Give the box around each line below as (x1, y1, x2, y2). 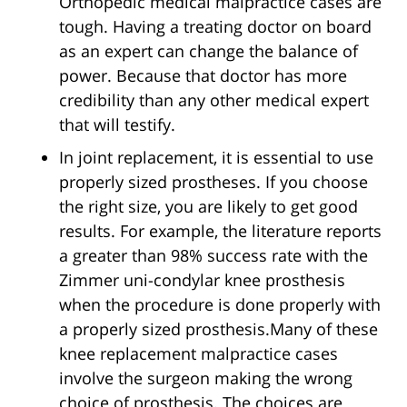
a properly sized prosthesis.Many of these (59, 318, 378, 341)
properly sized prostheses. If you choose (59, 171, 368, 194)
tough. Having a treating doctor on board (59, 15, 372, 38)
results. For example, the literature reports (59, 220, 382, 243)
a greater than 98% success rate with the (59, 244, 368, 267)
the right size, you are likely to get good (59, 195, 358, 218)
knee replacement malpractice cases (59, 342, 338, 365)
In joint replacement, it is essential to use (59, 146, 373, 169)
